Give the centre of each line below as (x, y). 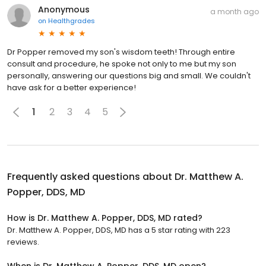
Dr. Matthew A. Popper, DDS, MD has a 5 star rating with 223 (119, 230)
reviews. (23, 242)
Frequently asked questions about (91, 176)
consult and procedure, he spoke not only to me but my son (122, 64)
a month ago (235, 11)
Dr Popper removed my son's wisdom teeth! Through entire (121, 52)
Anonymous (64, 9)
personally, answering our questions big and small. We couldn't (129, 75)
